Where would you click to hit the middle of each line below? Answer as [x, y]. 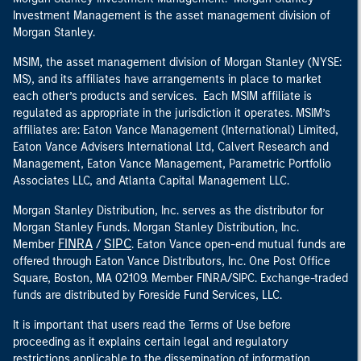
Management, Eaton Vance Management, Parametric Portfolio [172, 164]
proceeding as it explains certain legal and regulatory [151, 342]
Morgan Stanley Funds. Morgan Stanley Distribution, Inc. [156, 228]
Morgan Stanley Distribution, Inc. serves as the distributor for [168, 211]
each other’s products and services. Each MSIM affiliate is [162, 96]
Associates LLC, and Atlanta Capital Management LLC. [151, 181]
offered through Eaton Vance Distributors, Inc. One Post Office [172, 261]
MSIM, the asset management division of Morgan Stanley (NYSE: [177, 62]
